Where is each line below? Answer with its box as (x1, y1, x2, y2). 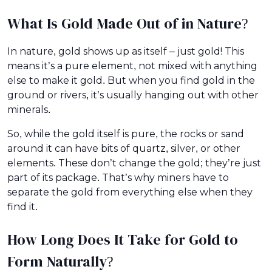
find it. (7, 201, 38, 212)
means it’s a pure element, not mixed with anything (7, 60, 257, 71)
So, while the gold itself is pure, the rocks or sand (7, 128, 244, 139)
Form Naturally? (7, 253, 114, 270)
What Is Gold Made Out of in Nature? (7, 15, 248, 32)
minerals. (7, 104, 50, 115)
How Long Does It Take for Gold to (7, 231, 238, 248)
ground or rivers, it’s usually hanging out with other (7, 89, 259, 100)
